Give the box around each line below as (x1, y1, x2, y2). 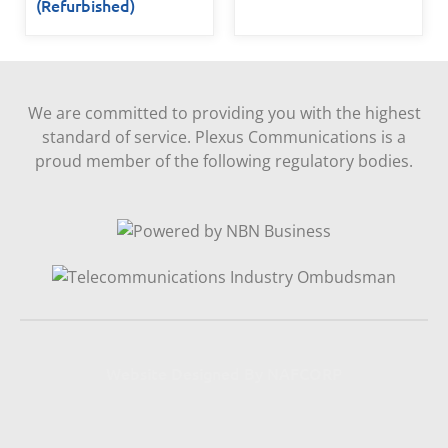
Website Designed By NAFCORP (106, 362, 342, 384)
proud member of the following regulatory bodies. (35, 150, 413, 173)
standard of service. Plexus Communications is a (42, 126, 406, 149)
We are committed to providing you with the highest (27, 102, 421, 125)
